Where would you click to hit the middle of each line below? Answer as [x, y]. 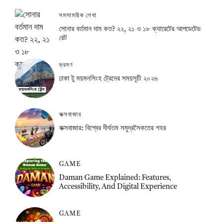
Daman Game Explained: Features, [115, 178]
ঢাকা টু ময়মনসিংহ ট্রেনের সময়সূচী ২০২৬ [108, 79]
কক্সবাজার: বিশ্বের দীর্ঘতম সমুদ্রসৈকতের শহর [112, 128]
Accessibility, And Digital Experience [118, 187]
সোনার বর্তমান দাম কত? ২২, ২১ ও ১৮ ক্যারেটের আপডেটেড [130, 29]
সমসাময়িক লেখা [78, 15]
